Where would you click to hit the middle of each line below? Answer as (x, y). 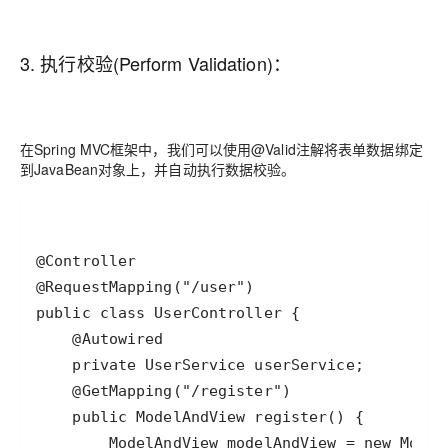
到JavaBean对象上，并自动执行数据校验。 (158, 169)
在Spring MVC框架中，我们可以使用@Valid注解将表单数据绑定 (221, 149)
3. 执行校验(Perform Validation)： (155, 63)
